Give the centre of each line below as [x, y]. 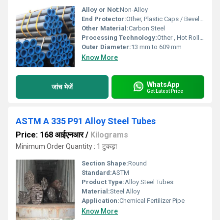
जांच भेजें [62, 87]
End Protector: [104, 19]
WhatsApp [163, 84]
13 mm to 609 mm [156, 47]
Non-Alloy [134, 10]
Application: [100, 201]
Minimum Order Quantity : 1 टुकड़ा [66, 146]
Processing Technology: [119, 38]
